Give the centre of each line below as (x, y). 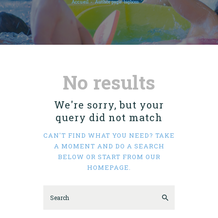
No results (109, 82)
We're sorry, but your (109, 105)
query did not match (109, 117)
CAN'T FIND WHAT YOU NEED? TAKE (109, 135)
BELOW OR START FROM (101, 157)
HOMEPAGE (108, 167)
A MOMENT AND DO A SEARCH (109, 146)
